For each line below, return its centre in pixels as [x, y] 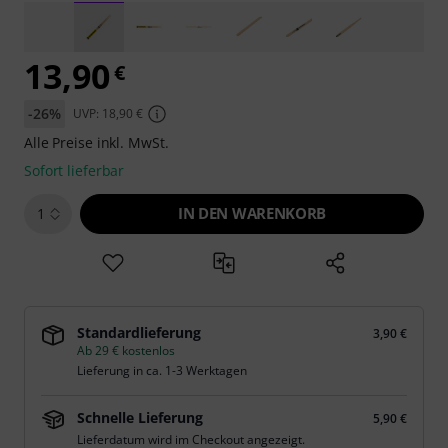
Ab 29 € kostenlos [126, 350]
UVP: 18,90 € [107, 113]
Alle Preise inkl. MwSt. [96, 142]
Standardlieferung [139, 332]
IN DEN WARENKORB [252, 213]
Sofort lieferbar [74, 170]
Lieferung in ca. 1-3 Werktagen [162, 370]
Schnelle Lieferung [140, 417]
